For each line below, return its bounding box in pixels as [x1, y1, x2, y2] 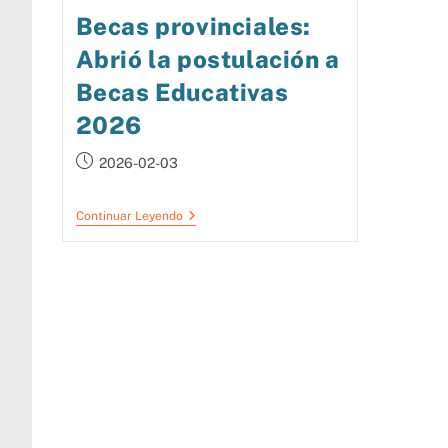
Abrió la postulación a [75, 44, 340, 73]
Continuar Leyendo [75, 208, 183, 223]
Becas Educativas [75, 77, 289, 106]
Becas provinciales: [75, 11, 311, 40]
